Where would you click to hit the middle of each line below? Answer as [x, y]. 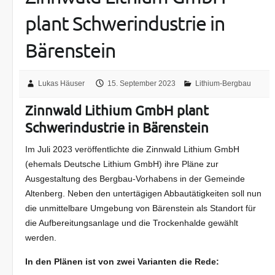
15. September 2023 [142, 84]
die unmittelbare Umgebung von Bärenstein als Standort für [141, 208]
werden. [41, 238]
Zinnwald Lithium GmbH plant [117, 110]
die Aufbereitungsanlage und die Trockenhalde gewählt [132, 223]
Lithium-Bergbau [223, 84]
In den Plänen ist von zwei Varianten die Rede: [122, 262]
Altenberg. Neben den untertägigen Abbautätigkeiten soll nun [144, 194]
